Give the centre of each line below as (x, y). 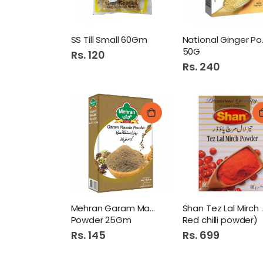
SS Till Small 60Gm (109, 39)
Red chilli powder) (220, 220)
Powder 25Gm (101, 220)
